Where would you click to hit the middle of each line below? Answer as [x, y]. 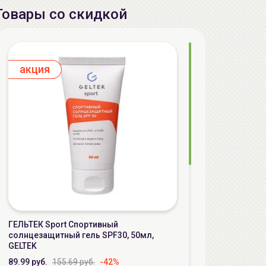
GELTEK [23, 246]
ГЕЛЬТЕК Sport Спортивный [63, 224]
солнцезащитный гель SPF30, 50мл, [81, 235]
